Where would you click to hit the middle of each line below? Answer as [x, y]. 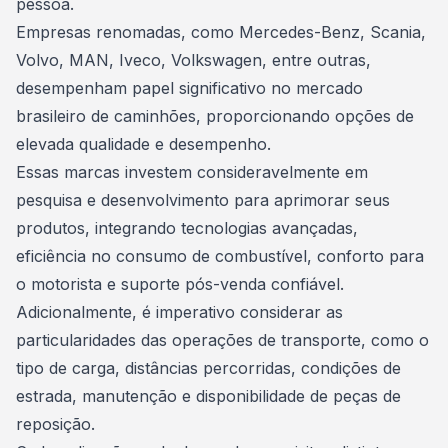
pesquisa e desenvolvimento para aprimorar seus [203, 200]
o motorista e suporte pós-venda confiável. [180, 284]
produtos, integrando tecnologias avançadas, [187, 228]
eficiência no [66, 256]
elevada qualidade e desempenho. [143, 144]
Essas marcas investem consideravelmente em [192, 172]
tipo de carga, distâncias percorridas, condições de [208, 368]
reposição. [55, 424]
